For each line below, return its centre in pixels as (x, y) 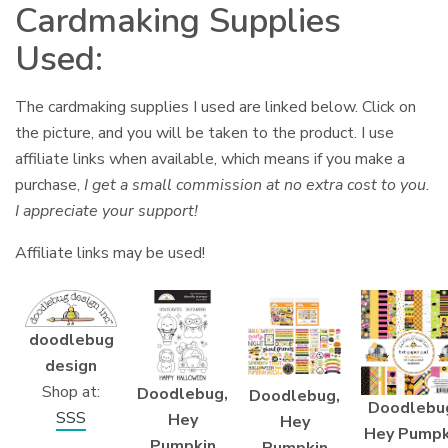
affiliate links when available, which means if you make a (210, 159)
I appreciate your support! (107, 211)
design (71, 365)
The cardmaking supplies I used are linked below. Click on (216, 107)
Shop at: (71, 391)
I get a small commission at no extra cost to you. (255, 185)
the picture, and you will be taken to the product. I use (205, 133)
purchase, (47, 185)
